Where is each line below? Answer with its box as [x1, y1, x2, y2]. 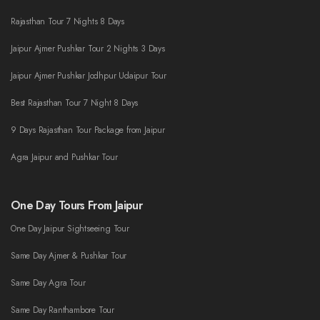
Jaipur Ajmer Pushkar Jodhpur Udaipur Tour [11, 69, 166, 83]
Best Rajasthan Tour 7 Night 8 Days [11, 96, 139, 110]
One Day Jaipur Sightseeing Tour [11, 222, 129, 236]
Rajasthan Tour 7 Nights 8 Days [11, 15, 124, 29]
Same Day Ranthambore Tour [11, 304, 114, 317]
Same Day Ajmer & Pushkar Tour [11, 249, 127, 263]
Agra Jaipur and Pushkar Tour [11, 151, 118, 164]
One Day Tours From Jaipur [11, 197, 142, 214]
